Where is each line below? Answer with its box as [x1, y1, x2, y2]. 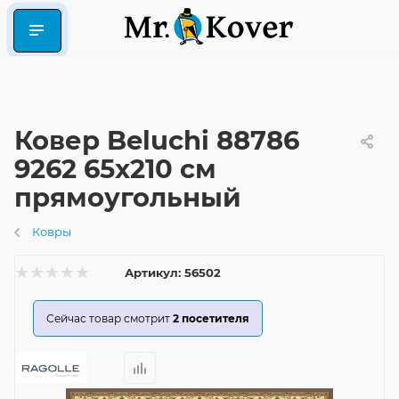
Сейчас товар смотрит [46, 312, 170, 325]
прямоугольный [14, 182, 241, 213]
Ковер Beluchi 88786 [14, 125, 299, 156]
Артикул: [125, 265, 181, 280]
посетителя [182, 312, 249, 325]
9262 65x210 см [14, 153, 216, 184]
